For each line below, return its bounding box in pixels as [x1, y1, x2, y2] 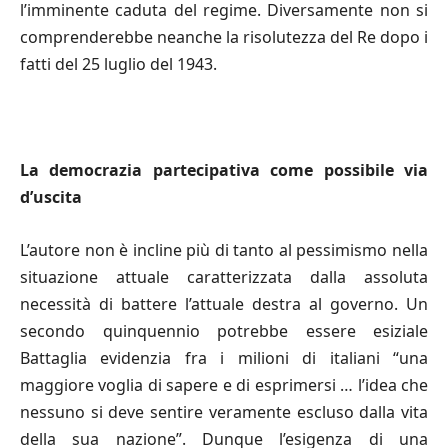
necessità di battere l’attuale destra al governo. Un [20, 292, 428, 315]
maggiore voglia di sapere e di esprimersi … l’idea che [20, 373, 428, 396]
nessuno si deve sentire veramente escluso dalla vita [20, 400, 428, 423]
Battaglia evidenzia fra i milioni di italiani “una [20, 346, 428, 369]
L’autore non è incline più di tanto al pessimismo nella [20, 238, 428, 261]
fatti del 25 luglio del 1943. [20, 52, 217, 75]
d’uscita [20, 185, 82, 208]
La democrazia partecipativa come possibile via [20, 158, 428, 181]
